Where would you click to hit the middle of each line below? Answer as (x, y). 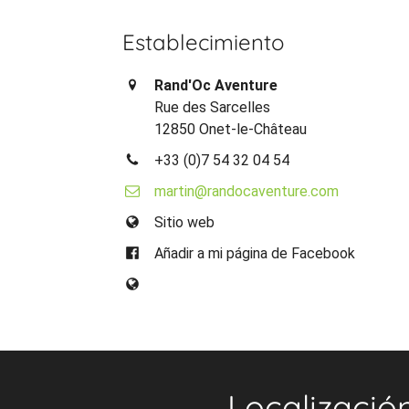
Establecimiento (204, 42)
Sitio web (185, 222)
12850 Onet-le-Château (231, 129)
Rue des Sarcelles (213, 107)
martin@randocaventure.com (247, 191)
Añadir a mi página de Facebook (255, 253)
